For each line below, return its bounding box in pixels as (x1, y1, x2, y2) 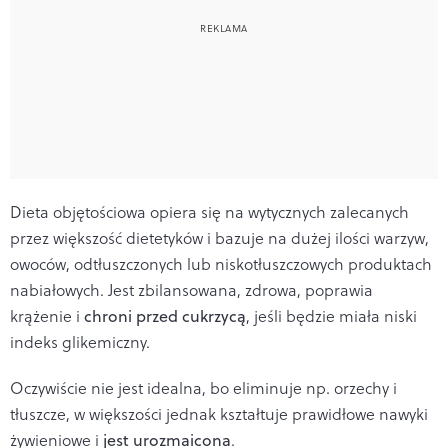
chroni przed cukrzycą (84, 305, 246, 328)
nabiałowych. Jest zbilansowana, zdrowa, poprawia (10, 279, 373, 302)
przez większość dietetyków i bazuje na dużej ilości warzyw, (10, 227, 429, 250)
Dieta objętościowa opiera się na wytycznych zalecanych (10, 201, 409, 224)
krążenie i (10, 305, 84, 328)
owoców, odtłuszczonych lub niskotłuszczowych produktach (10, 253, 432, 276)
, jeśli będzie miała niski (246, 305, 417, 328)
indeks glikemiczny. (10, 331, 150, 354)
